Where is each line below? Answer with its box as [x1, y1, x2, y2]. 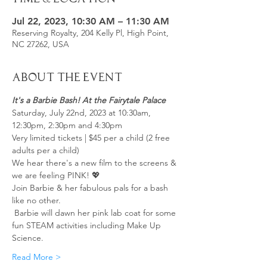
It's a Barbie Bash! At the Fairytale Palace [12, 95, 166, 105]
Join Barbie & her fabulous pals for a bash [12, 182, 170, 193]
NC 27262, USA [12, 39, 69, 49]
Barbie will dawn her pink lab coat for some [12, 207, 178, 218]
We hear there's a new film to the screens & [12, 157, 179, 168]
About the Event [12, 72, 122, 83]
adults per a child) [12, 145, 79, 156]
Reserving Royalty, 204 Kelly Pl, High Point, [12, 27, 169, 38]
